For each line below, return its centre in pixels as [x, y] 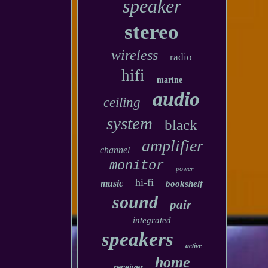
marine [169, 80]
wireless [135, 55]
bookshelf [185, 184]
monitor [137, 166]
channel [115, 150]
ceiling [122, 103]
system [129, 123]
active [194, 246]
